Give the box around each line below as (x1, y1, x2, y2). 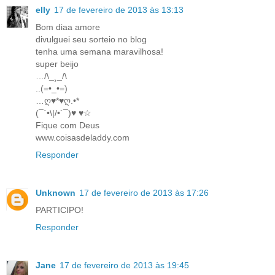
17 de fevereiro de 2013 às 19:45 (60, 260, 189, 270)
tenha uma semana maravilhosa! (36, 46, 163, 56)
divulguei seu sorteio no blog (36, 34, 147, 44)
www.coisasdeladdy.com (36, 132, 130, 142)
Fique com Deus (36, 120, 99, 130)
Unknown (36, 187, 76, 198)
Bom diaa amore (36, 21, 100, 32)
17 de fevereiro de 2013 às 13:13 (54, 4, 184, 15)
